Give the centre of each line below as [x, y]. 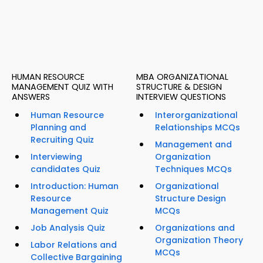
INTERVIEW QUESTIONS [181, 97]
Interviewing [56, 157]
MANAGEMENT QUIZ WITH [63, 87]
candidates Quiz [65, 169]
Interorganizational [196, 115]
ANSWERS [31, 97]
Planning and [58, 128]
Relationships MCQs [198, 128]
